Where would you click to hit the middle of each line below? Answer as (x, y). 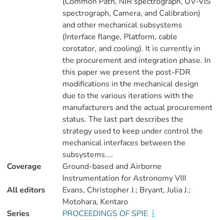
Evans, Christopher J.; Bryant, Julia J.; (126, 190)
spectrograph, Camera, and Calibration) (131, 13)
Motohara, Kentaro (95, 202)
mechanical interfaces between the (124, 143)
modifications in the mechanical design (130, 84)
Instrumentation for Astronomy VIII (124, 178)
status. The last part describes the (123, 119)
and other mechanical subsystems (122, 25)
